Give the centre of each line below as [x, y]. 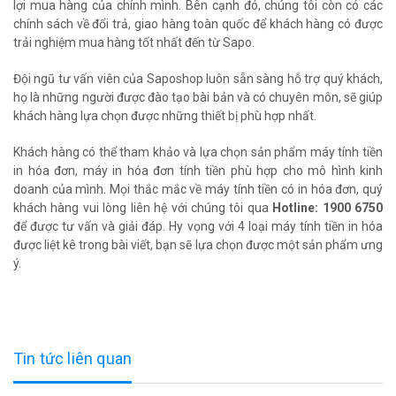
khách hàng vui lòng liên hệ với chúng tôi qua [143, 207]
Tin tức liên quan [73, 358]
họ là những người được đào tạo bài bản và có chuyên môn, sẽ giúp [198, 97]
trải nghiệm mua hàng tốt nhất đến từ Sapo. [137, 42]
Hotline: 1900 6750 [328, 207]
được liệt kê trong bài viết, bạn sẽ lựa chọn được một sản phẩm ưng [198, 244]
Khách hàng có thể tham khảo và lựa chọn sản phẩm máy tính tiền [198, 152]
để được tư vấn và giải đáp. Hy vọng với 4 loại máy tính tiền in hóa [198, 226]
